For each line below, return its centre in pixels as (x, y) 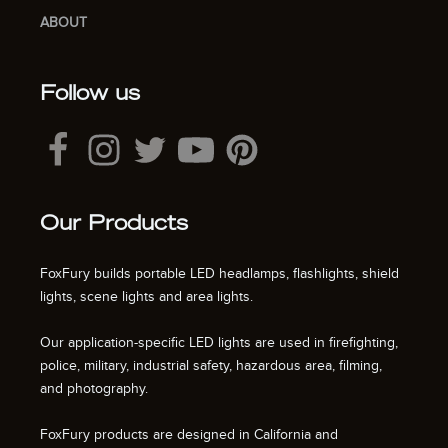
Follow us (90, 94)
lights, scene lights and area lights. (146, 296)
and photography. (96, 388)
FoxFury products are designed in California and (189, 434)
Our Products (114, 224)
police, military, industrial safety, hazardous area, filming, (211, 365)
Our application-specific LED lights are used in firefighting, (219, 342)
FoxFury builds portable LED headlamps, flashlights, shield (219, 273)
